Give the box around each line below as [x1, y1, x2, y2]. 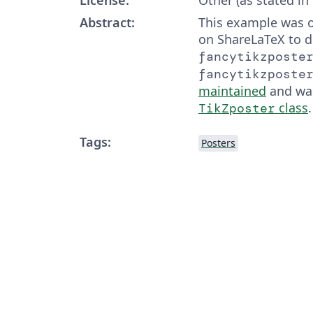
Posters [201, 136, 235, 150]
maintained [198, 82, 266, 99]
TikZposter [198, 99, 275, 117]
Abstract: [80, 13, 135, 31]
